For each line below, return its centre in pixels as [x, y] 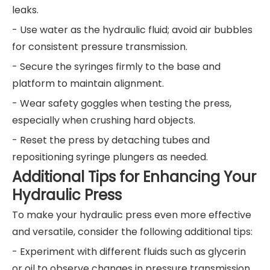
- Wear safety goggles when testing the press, [122, 104]
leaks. [25, 10]
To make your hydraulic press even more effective [132, 215]
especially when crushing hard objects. [104, 121]
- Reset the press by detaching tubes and [111, 140]
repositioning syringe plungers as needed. [110, 157]
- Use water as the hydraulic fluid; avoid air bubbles [132, 30]
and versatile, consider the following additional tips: [132, 232]
